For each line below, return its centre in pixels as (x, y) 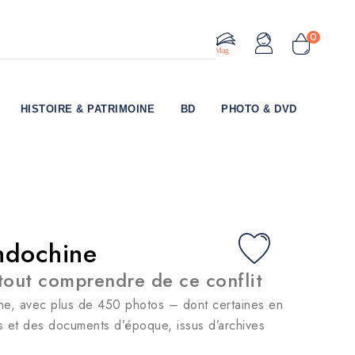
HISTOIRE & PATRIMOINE (88, 109)
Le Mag (216, 51)
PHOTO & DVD (259, 109)
